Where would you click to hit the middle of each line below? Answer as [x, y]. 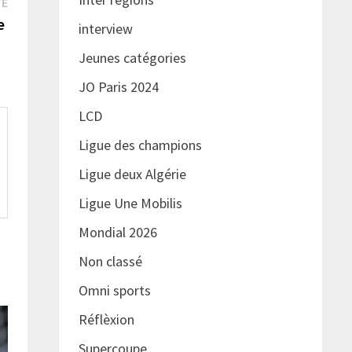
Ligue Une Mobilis [130, 203]
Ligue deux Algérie [132, 174]
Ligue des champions [140, 145]
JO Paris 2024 [118, 87]
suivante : [35, 22]
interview [105, 29]
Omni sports [114, 291]
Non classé [110, 262]
